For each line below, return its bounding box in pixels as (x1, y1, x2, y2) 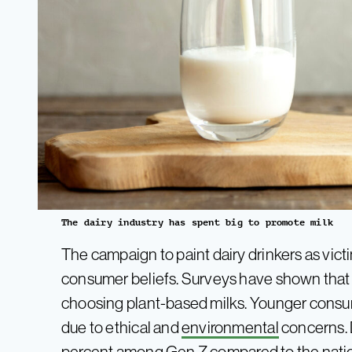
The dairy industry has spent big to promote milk (61, 216, 334, 228)
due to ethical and (61, 317, 181, 336)
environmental (181, 317, 279, 336)
